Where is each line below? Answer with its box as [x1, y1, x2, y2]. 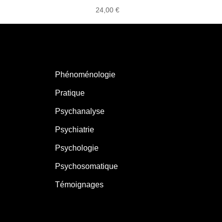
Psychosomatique [55, 162, 118, 170]
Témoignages [55, 180, 104, 189]
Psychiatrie [55, 125, 95, 134]
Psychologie [55, 143, 99, 152]
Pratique [55, 88, 85, 97]
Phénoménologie [55, 70, 116, 79]
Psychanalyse [55, 107, 105, 115]
